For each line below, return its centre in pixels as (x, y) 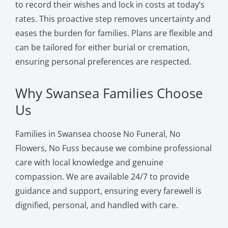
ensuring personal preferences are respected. (103, 61)
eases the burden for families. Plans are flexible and (114, 33)
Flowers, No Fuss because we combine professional (113, 148)
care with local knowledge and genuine (89, 162)
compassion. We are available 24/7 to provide (102, 176)
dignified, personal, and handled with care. (96, 205)
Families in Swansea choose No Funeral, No (98, 134)
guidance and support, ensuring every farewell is (108, 191)
